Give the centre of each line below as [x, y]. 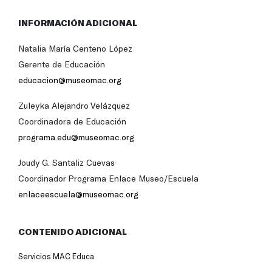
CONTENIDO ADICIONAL [73, 232]
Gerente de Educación [62, 64]
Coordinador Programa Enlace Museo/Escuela [108, 178]
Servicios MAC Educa [56, 257]
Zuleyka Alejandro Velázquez [74, 106]
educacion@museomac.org [70, 80]
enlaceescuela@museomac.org [78, 194]
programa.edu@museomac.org [76, 137]
